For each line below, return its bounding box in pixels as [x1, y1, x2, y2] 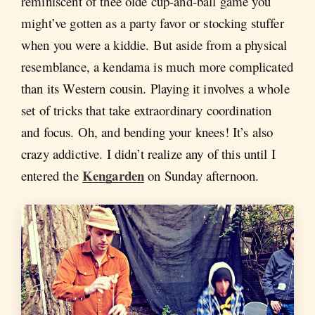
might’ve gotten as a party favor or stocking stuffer [21, 13, 284, 32]
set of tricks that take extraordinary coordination [21, 101, 272, 119]
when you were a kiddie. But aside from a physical [21, 35, 288, 53]
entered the [21, 166, 82, 184]
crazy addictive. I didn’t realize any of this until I [21, 144, 276, 162]
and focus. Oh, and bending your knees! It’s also [21, 122, 274, 141]
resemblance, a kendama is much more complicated [21, 57, 294, 75]
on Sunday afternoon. [144, 166, 259, 184]
